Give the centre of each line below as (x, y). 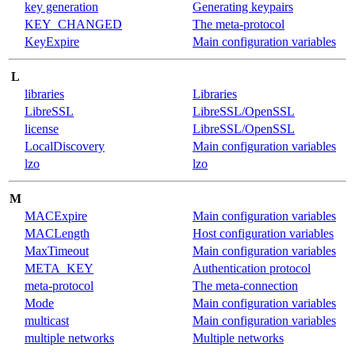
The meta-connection (245, 285)
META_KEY (59, 268)
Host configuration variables (263, 233)
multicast (47, 320)
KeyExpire (52, 41)
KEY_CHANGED (73, 24)
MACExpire (56, 216)
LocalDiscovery (65, 146)
